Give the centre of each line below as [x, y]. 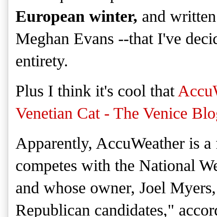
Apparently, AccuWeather [102, 143]
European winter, [77, 16]
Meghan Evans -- [72, 39]
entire [34, 61]
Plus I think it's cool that [97, 91]
